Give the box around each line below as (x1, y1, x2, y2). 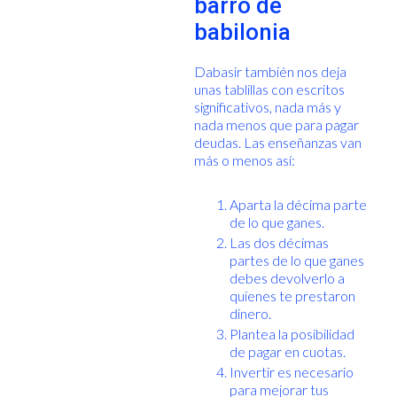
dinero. (229, 304, 271, 322)
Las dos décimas (229, 233, 329, 251)
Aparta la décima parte (229, 195, 367, 213)
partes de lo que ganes (229, 251, 364, 269)
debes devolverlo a (229, 269, 345, 286)
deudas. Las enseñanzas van (193, 133, 362, 151)
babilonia (193, 18, 291, 45)
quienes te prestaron (229, 286, 355, 304)
